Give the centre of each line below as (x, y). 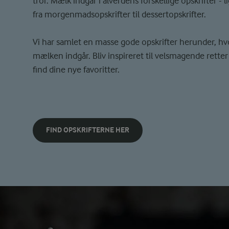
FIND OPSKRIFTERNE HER (88, 130)
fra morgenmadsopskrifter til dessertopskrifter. (120, 14)
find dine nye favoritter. (76, 70)
